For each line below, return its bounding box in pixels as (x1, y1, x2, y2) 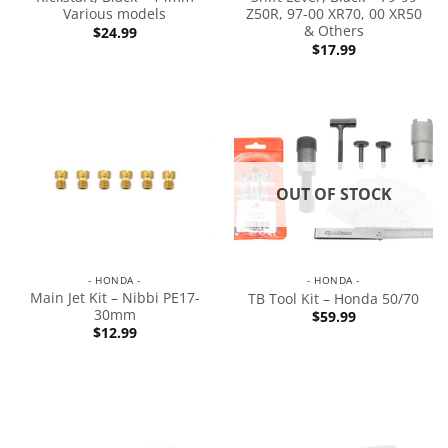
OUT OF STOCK (275, 182, 392, 205)
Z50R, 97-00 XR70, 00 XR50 (245, 4, 422, 24)
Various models (63, 4, 166, 24)
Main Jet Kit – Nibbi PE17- (29, 287, 200, 307)
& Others (303, 21, 364, 41)
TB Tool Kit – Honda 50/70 (248, 288, 419, 308)
